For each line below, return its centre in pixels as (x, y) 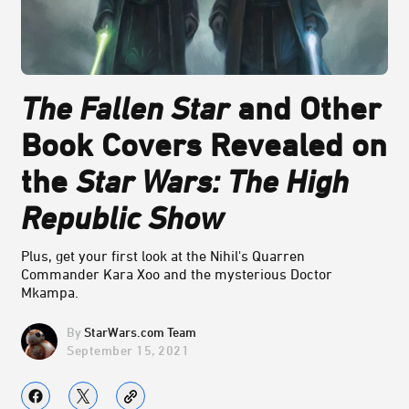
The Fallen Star (125, 108)
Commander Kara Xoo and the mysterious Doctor (177, 274)
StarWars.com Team (140, 332)
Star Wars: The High (212, 181)
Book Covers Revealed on (204, 145)
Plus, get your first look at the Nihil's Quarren (163, 256)
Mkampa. (50, 293)
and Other (305, 108)
